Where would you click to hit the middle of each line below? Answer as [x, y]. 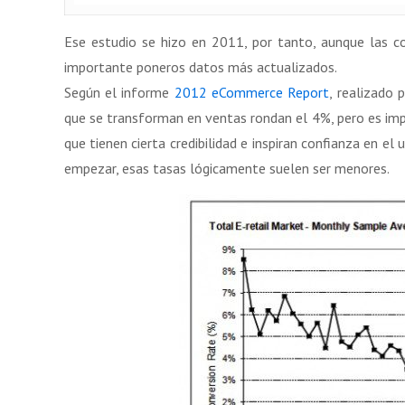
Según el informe [119, 92]
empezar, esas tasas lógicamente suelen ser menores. [226, 168]
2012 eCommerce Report [252, 92]
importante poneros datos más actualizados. [200, 66]
